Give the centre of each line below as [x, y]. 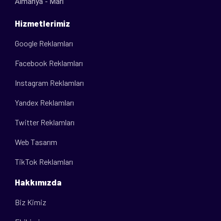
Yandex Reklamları [44, 102]
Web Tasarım [36, 142]
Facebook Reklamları [49, 63]
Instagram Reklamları [49, 82]
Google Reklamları [44, 43]
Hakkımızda [38, 182]
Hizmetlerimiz [42, 23]
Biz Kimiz [31, 202]
